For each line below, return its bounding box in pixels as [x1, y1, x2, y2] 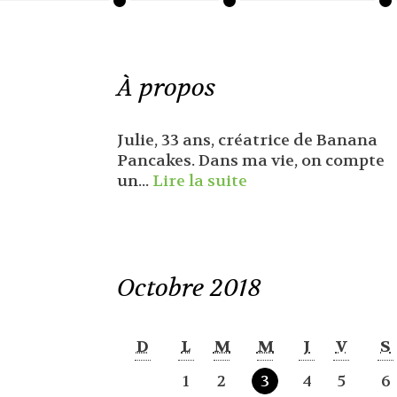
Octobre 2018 [116, 271, 261, 304]
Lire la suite [152, 170, 247, 191]
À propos [116, 71, 215, 104]
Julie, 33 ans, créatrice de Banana [116, 129, 378, 151]
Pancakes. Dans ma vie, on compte [116, 150, 385, 171]
